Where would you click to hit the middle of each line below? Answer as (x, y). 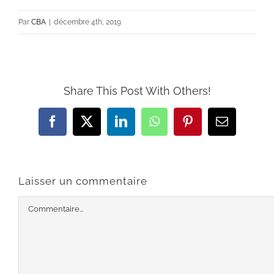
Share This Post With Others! (137, 91)
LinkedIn (143, 127)
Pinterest (209, 127)
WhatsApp (180, 127)
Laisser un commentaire (83, 181)
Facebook (75, 127)
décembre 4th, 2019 (87, 22)
